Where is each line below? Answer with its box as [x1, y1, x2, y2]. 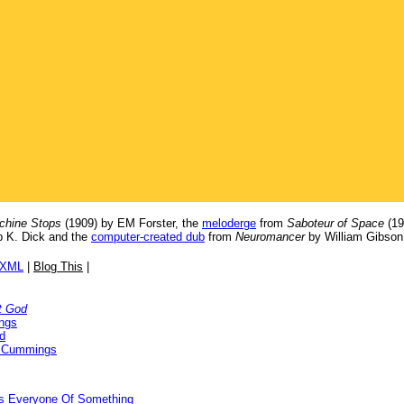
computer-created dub [91, 230, 205, 243]
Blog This [33, 260, 83, 273]
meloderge [202, 216, 256, 230]
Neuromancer [235, 230, 305, 243]
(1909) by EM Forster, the [61, 216, 202, 230]
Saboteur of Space [287, 216, 384, 230]
